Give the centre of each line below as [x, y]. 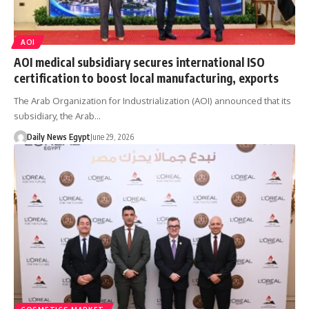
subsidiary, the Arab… [57, 116]
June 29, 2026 [112, 137]
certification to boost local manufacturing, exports [146, 78]
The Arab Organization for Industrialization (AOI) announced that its [152, 100]
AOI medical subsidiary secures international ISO [139, 62]
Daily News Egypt [58, 137]
